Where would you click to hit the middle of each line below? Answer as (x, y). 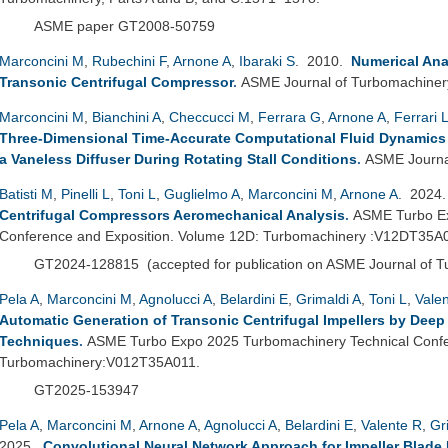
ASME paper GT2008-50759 (124, 25)
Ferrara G (289, 116)
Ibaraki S (267, 60)
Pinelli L (85, 193)
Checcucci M (209, 116)
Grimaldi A (328, 298)
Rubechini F (129, 60)
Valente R (391, 424)
